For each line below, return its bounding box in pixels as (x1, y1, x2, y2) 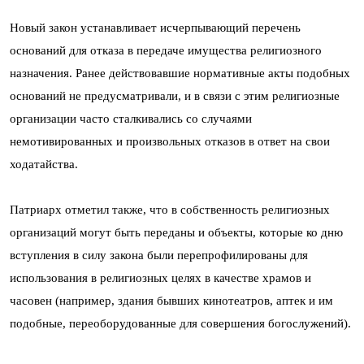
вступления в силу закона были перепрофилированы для (10, 249, 308, 262)
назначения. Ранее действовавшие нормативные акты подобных (10, 67, 350, 80)
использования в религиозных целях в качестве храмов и (10, 271, 311, 284)
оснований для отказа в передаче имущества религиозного (10, 44, 322, 57)
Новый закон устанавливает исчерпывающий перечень (10, 21, 301, 34)
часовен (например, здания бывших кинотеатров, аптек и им (10, 294, 333, 307)
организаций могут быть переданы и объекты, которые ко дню (10, 226, 343, 239)
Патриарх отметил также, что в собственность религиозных (10, 203, 330, 216)
